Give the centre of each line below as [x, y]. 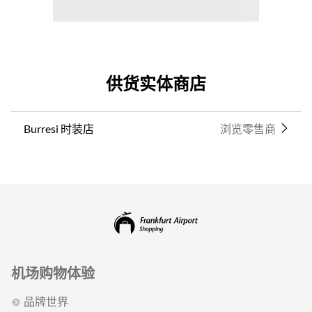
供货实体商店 [156, 83]
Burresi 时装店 [59, 128]
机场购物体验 [53, 273]
